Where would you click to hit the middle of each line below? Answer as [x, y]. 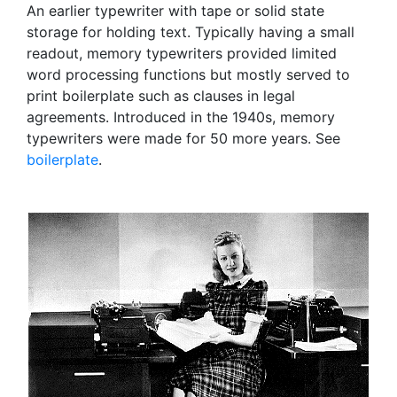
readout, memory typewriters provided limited [182, 53]
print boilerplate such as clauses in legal [161, 96]
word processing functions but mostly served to [188, 74]
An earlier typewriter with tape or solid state [175, 11]
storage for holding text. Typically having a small [191, 32]
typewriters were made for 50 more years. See [183, 138]
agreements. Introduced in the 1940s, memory [181, 117]
